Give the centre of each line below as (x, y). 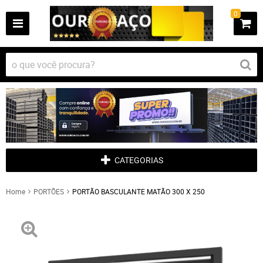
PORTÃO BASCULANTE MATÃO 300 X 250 (139, 191)
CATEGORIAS (139, 160)
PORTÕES (49, 191)
